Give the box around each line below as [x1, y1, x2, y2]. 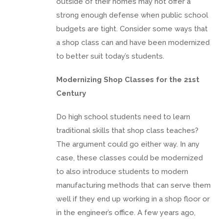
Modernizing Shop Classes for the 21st [56, 75, 199, 84]
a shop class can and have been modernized [56, 38, 210, 47]
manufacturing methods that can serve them [56, 180, 211, 190]
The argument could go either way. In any [56, 139, 199, 149]
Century [56, 88, 86, 98]
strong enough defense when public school [56, 10, 208, 20]
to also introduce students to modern [56, 167, 188, 176]
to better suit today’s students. [56, 51, 164, 61]
